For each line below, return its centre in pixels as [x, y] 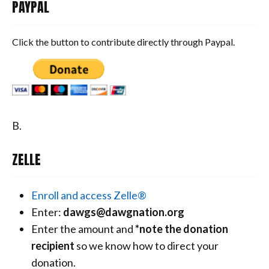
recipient [53, 245]
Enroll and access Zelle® [89, 195]
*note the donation [182, 228]
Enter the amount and [82, 228]
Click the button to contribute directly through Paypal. [123, 42]
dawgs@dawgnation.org [124, 212]
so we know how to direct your [147, 245]
